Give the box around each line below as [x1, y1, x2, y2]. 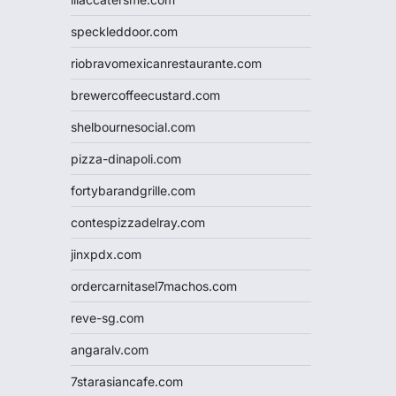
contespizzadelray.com [71, 215, 205, 230]
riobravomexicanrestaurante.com [71, 56, 262, 71]
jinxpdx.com [71, 247, 141, 262]
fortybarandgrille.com [71, 183, 195, 198]
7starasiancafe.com [71, 374, 183, 389]
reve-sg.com [71, 310, 144, 325]
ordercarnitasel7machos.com [71, 278, 237, 293]
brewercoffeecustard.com [71, 88, 220, 103]
